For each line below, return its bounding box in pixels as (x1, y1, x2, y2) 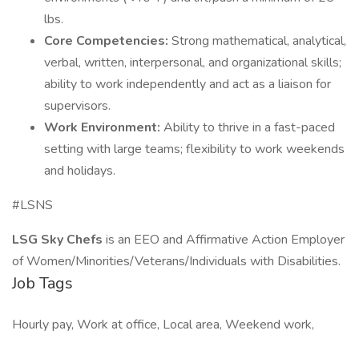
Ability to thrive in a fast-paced (163, 119, 335, 136)
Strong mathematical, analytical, (171, 32, 346, 50)
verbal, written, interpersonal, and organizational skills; (44, 54, 341, 71)
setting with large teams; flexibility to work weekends (44, 140, 345, 158)
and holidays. (44, 162, 115, 179)
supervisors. (44, 97, 111, 115)
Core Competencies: (44, 32, 171, 50)
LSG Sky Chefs (12, 231, 106, 248)
